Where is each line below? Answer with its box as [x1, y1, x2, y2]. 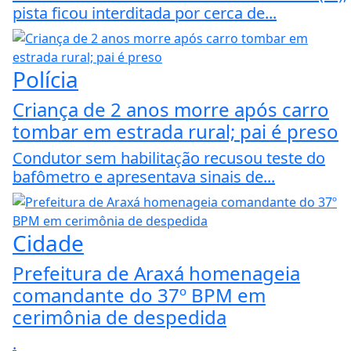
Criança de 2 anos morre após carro [13, 96, 329, 123]
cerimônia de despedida [13, 304, 226, 331]
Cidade [13, 228, 84, 259]
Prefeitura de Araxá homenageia [13, 260, 300, 287]
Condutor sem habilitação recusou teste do [13, 147, 325, 169]
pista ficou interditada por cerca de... [13, 2, 277, 24]
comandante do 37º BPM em [13, 282, 266, 309]
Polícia [13, 64, 78, 95]
